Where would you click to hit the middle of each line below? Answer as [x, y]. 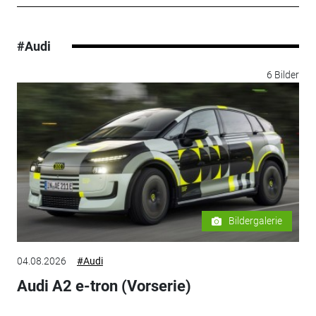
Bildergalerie [256, 221]
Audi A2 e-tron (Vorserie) [104, 286]
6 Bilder [283, 75]
